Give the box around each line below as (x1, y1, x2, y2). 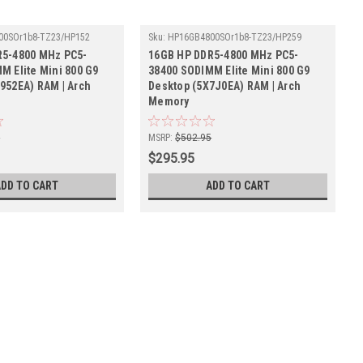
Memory (148, 94, 190, 108)
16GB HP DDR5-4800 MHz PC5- (148, 48, 299, 62)
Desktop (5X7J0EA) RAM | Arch (148, 79, 301, 92)
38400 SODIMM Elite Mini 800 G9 (148, 63, 310, 77)
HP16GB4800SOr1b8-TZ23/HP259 (168, 31, 302, 43)
